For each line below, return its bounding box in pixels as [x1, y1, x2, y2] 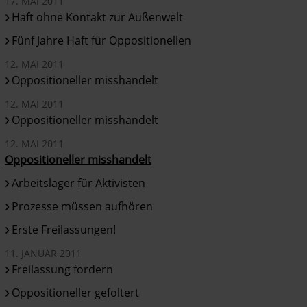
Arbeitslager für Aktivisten [12, 175, 146, 191]
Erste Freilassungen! [12, 221, 116, 237]
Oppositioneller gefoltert [12, 284, 140, 300]
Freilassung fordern [12, 261, 114, 277]
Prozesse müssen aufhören [12, 198, 153, 214]
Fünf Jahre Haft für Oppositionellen [12, 32, 192, 48]
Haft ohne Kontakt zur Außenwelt [12, 9, 184, 25]
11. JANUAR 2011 [5, 246, 82, 260]
